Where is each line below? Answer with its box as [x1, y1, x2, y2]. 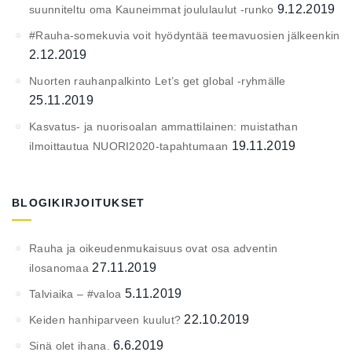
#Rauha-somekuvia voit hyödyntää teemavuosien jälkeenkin [29, 28, 340, 42]
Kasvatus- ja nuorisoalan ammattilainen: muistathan [29, 119, 298, 133]
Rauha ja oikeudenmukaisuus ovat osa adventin [29, 241, 278, 255]
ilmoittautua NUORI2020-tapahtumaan [29, 139, 229, 152]
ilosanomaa [29, 261, 89, 274]
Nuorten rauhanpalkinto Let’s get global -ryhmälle [29, 74, 286, 87]
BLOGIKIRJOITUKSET [12, 196, 145, 209]
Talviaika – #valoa [29, 287, 122, 300]
